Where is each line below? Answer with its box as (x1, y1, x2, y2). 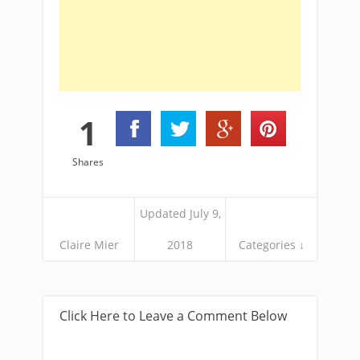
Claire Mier (59, 237, 119, 253)
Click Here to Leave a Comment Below (59, 307, 287, 325)
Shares (72, 155, 104, 170)
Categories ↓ (238, 237, 305, 253)
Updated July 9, (139, 206, 221, 222)
